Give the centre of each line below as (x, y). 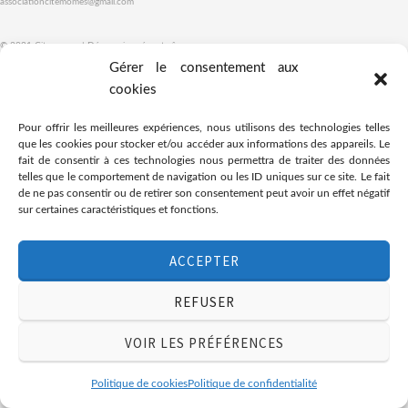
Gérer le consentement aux (204, 68)
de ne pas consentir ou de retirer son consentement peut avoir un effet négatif (204, 193)
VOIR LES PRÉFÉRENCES (204, 342)
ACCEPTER (204, 260)
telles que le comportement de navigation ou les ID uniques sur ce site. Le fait (204, 177)
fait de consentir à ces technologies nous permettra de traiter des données (204, 160)
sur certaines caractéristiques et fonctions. (118, 209)
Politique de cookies (139, 383)
